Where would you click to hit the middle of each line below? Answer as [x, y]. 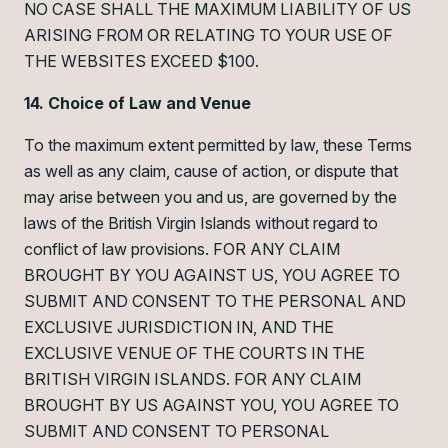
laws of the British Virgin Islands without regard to [201, 223]
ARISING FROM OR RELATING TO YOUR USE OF [208, 35]
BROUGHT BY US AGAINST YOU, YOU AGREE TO [211, 405]
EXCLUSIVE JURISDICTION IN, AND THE [179, 327]
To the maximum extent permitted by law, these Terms [218, 145]
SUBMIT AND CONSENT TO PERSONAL [176, 431]
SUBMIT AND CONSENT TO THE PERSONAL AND [215, 301]
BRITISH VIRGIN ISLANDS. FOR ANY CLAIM [192, 379]
